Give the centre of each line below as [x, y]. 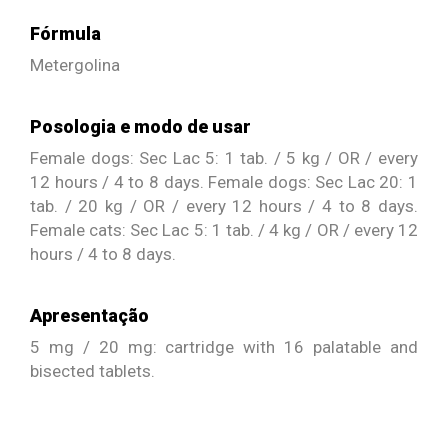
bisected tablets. [92, 370]
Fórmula [65, 33]
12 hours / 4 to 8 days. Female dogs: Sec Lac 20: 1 [224, 181]
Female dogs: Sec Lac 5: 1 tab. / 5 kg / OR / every [224, 157]
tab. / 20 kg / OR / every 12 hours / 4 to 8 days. [224, 205]
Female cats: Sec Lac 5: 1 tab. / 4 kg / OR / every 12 [224, 229]
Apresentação [89, 315]
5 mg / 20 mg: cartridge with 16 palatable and [224, 346]
